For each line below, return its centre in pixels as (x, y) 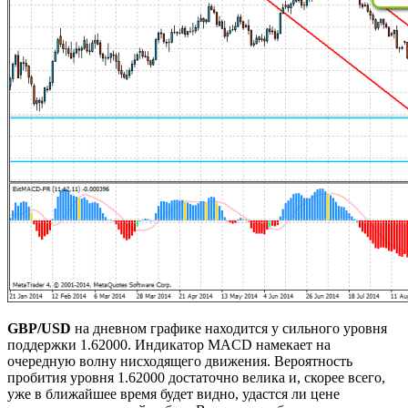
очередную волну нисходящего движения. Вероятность (180, 362)
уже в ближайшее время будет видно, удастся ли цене (173, 394)
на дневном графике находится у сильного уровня (229, 329)
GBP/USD (39, 329)
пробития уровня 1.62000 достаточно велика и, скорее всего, (196, 378)
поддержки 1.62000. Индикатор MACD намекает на (169, 345)
